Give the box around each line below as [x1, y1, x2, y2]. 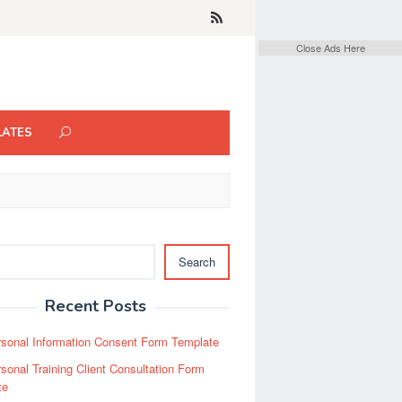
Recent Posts [44, 295, 146, 317]
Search [179, 253, 215, 270]
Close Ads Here [295, 40, 365, 55]
